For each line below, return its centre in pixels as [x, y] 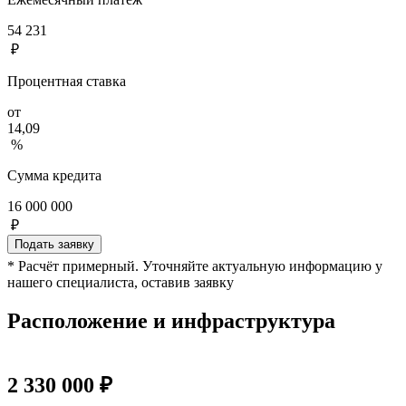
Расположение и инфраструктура [171, 320]
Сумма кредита [54, 175]
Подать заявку [54, 244]
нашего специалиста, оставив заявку [121, 282]
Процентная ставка [67, 81]
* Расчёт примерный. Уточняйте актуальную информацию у [195, 266]
